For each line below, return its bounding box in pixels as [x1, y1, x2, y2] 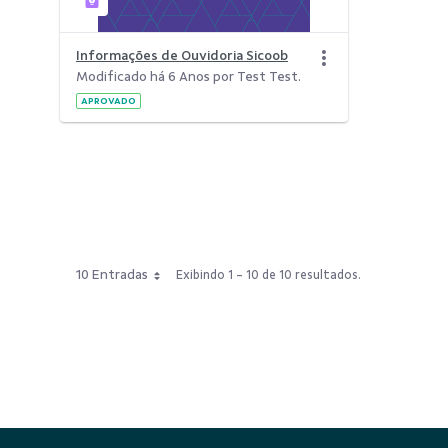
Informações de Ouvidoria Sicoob [76, 48, 288, 63]
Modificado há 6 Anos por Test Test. [76, 69, 301, 84]
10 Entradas [76, 267, 148, 282]
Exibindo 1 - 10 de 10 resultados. [176, 268, 361, 282]
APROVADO [81, 95, 136, 106]
